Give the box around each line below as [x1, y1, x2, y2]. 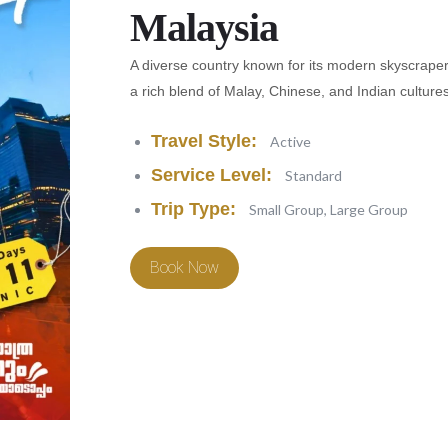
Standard [281, 166, 342, 184]
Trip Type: [150, 198, 236, 219]
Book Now [149, 257, 219, 277]
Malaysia [129, 4, 278, 50]
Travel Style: [150, 130, 257, 151]
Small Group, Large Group [245, 200, 408, 218]
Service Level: [150, 164, 272, 185]
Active [266, 132, 311, 150]
